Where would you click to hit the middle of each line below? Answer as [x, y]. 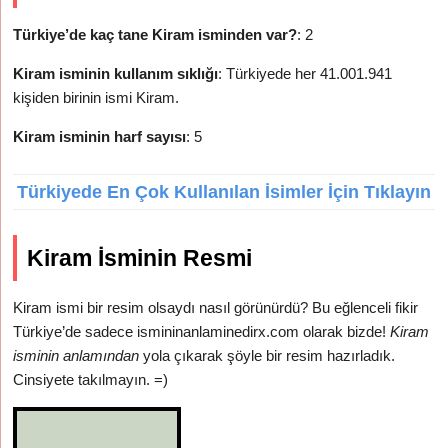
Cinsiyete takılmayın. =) [91, 379]
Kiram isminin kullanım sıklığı [116, 73]
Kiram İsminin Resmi [140, 258]
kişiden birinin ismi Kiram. [96, 97]
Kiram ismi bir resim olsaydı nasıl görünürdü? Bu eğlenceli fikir [216, 307]
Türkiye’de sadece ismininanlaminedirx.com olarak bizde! [202, 331]
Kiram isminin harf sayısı [100, 136]
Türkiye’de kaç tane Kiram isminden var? [155, 34]
